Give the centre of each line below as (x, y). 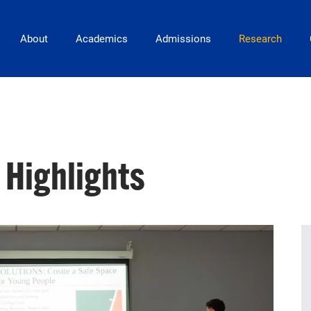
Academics (101, 39)
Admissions (183, 39)
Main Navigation (54, 31)
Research (260, 39)
